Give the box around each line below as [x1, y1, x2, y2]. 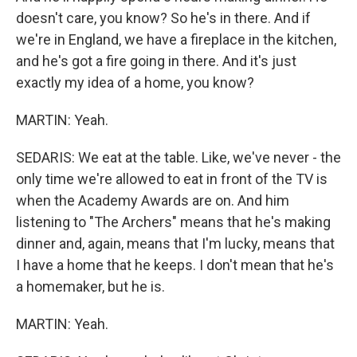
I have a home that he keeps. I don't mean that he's [16, 257, 334, 273]
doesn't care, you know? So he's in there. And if [16, 10, 311, 26]
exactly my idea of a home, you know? [16, 74, 254, 91]
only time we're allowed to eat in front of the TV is [16, 171, 328, 187]
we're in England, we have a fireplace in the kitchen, [16, 31, 336, 48]
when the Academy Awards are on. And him [16, 192, 289, 209]
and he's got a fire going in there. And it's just [16, 53, 296, 69]
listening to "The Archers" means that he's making [16, 214, 331, 230]
